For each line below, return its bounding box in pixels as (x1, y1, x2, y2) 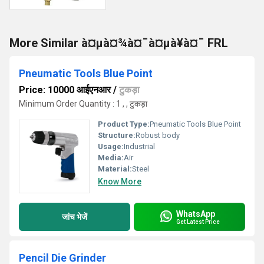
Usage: (98, 142, 124, 151)
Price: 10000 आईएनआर (19, 84, 111, 95)
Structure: (98, 131, 136, 140)
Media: (98, 153, 124, 162)
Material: (98, 164, 132, 173)
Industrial (124, 142, 155, 151)
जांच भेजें (62, 212, 87, 222)
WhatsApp (176, 209, 215, 219)
